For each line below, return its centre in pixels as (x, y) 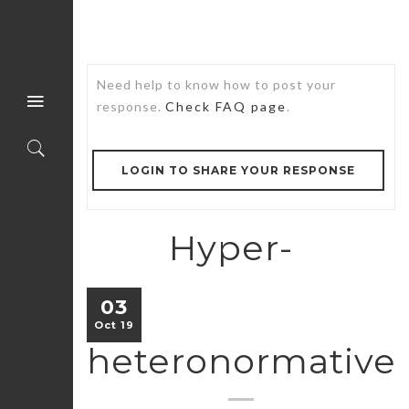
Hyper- (231, 248)
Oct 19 (114, 325)
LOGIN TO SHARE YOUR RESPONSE (238, 170)
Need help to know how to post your (216, 84)
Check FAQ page (226, 106)
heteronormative (241, 361)
